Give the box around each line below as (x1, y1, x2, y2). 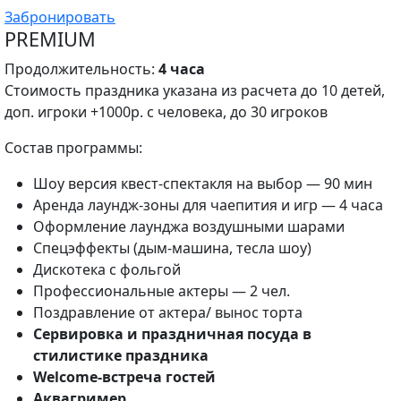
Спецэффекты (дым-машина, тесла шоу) (33, 238, 311, 258)
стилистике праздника (33, 346, 209, 365)
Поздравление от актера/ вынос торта (33, 303, 303, 322)
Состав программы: (4, 138, 142, 158)
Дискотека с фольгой (33, 260, 181, 279)
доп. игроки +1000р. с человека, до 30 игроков (4, 102, 328, 122)
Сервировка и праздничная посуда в (33, 324, 311, 344)
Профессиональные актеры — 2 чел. (33, 281, 290, 301)
